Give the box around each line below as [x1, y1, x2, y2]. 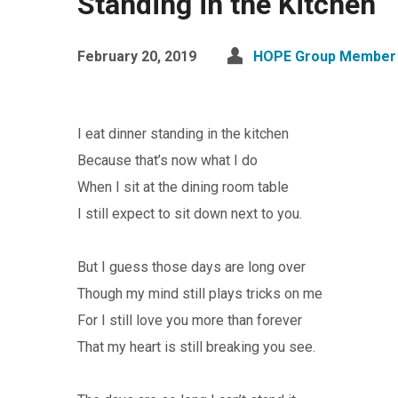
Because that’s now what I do [77, 152, 258, 169]
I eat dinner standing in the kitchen [77, 125, 289, 142]
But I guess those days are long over [77, 259, 306, 275]
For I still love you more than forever [77, 312, 302, 329]
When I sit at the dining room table [77, 179, 289, 195]
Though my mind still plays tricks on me [77, 285, 322, 302]
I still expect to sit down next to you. [77, 205, 302, 222]
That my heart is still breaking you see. [77, 338, 315, 355]
